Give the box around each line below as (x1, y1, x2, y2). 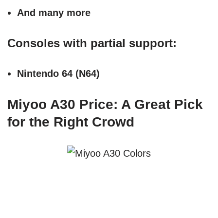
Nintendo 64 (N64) (17, 68, 100, 79)
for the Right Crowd (7, 114, 134, 130)
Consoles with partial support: (7, 36, 177, 50)
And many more (17, 7, 91, 18)
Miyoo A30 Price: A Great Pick (7, 97, 203, 112)
